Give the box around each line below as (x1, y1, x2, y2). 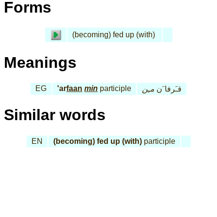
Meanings (4, 53, 77, 71)
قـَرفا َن (155, 85, 182, 93)
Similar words (4, 106, 106, 124)
